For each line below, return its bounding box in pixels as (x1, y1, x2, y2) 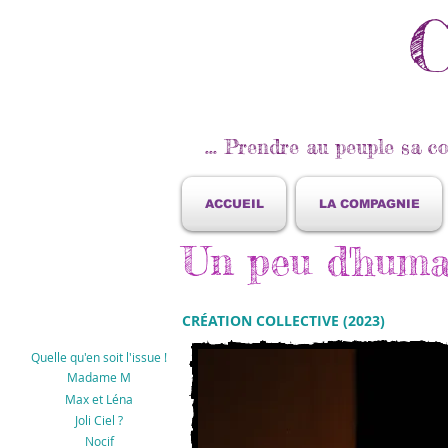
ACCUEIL (204, 197, 264, 211)
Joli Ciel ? (75, 412, 123, 428)
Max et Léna (65, 391, 133, 407)
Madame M (67, 369, 131, 385)
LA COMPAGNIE (318, 197, 420, 211)
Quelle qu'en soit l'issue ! (31, 349, 167, 365)
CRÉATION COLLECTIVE (182, 311, 343, 330)
